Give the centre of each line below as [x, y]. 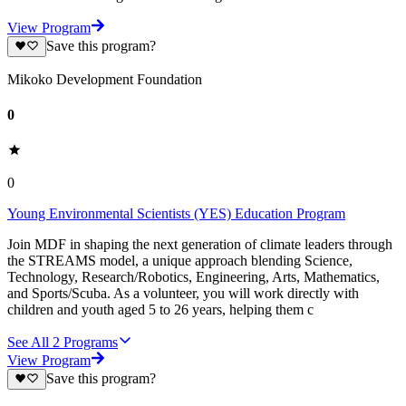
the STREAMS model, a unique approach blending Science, [180, 261]
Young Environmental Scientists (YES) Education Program [176, 214]
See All [28, 343]
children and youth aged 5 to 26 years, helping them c [160, 310]
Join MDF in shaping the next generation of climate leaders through [200, 245]
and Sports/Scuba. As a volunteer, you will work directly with [183, 294]
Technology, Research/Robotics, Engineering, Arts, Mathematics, [193, 277]
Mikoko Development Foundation [105, 79]
